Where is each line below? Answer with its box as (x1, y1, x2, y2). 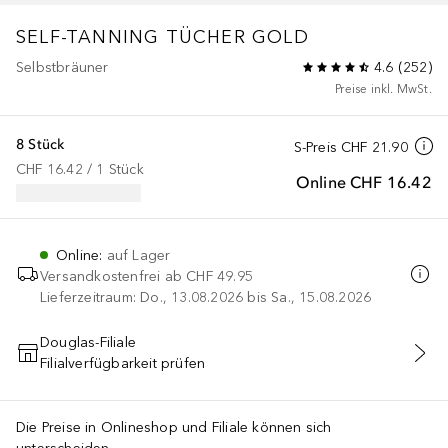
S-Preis (293, 138, 337, 156)
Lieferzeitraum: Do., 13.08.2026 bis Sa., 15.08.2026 (40, 288, 372, 306)
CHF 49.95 (186, 267, 253, 285)
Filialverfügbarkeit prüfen (40, 354, 206, 372)
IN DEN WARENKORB (151, 356, 296, 371)
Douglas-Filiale (40, 333, 136, 351)
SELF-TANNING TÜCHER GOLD (16, 25, 309, 48)
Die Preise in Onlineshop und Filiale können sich (16, 418, 332, 436)
